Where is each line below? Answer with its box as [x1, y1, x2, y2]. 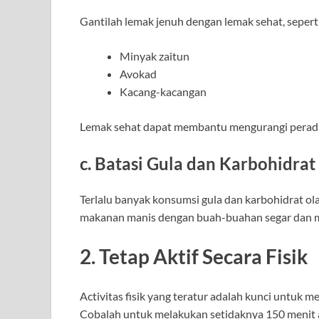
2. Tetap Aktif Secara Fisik [80, 244, 308, 268]
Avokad [120, 67, 157, 81]
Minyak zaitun [120, 49, 189, 63]
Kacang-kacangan [120, 85, 206, 99]
